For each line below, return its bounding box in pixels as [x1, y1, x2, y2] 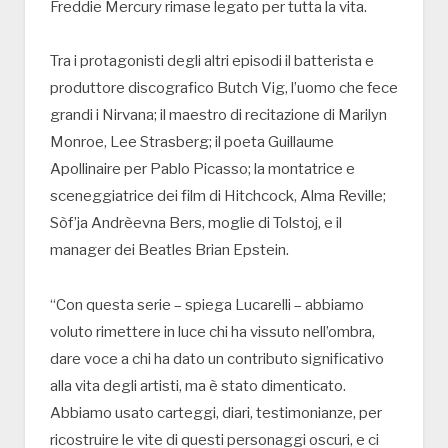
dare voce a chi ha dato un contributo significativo [50, 350, 384, 369]
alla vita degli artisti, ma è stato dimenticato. [50, 377, 346, 396]
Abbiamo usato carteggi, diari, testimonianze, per [50, 404, 382, 423]
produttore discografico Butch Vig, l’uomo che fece [50, 79, 398, 98]
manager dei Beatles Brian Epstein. [50, 241, 289, 260]
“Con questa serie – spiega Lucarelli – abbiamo [50, 296, 364, 315]
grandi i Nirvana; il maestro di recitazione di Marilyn [50, 106, 387, 125]
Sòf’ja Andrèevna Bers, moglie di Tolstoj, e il [50, 214, 342, 233]
